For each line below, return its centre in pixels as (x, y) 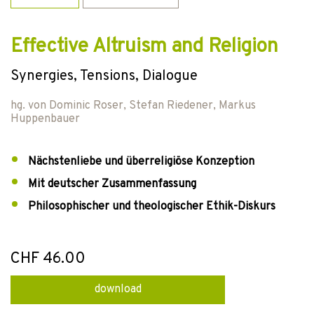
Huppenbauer (45, 119)
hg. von (30, 106)
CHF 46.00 (48, 259)
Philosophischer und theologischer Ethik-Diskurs (152, 207)
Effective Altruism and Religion (144, 47)
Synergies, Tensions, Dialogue (104, 76)
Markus (237, 106)
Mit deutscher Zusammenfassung (112, 184)
